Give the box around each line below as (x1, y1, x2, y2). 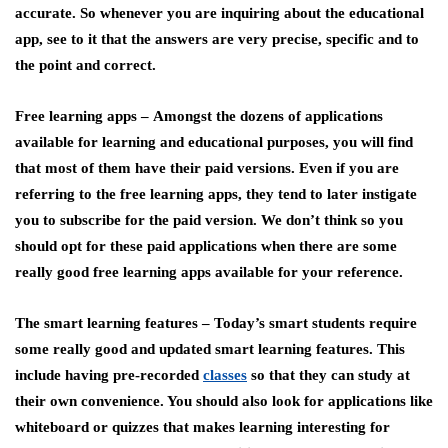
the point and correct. (15, 57, 156, 73)
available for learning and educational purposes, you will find (15, 134, 413, 150)
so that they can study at (247, 367, 410, 383)
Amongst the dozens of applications (153, 108, 383, 124)
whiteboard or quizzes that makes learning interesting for (15, 419, 390, 435)
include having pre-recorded (15, 367, 203, 383)
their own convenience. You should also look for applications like (15, 393, 433, 409)
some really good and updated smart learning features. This (15, 341, 405, 357)
